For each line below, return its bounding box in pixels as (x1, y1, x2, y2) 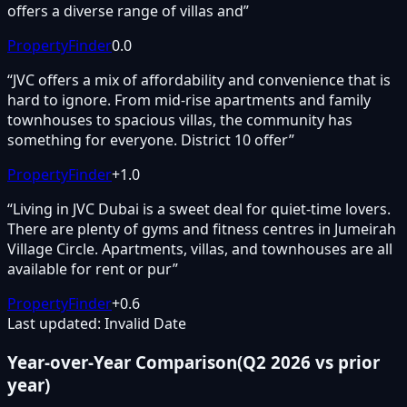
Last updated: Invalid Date (7, 313, 186, 334)
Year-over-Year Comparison (7, 350, 237, 373)
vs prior (311, 350, 380, 373)
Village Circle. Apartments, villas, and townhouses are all (7, 239, 392, 260)
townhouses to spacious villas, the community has (7, 110, 352, 131)
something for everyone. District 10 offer (7, 130, 289, 151)
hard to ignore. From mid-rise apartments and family (7, 90, 371, 111)
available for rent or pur (7, 259, 173, 280)
